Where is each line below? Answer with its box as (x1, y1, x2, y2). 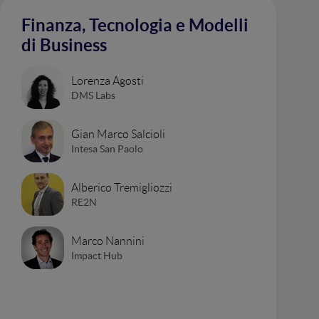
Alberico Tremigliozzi (71, 181, 172, 194)
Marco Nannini (71, 234, 145, 247)
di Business (21, 36, 107, 55)
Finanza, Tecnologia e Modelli (21, 16, 249, 35)
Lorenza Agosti (71, 74, 144, 87)
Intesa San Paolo (71, 142, 143, 155)
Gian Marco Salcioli (71, 127, 165, 140)
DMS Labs (71, 89, 115, 101)
